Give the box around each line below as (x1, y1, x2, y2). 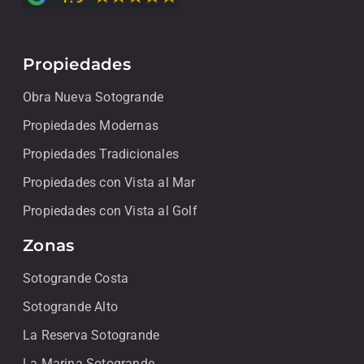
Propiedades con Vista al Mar (23, 175, 196, 191)
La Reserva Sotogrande (23, 327, 160, 344)
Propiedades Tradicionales (23, 146, 179, 162)
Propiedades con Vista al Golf (23, 203, 197, 219)
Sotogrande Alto (23, 299, 118, 315)
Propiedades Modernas (23, 118, 158, 134)
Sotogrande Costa (23, 271, 129, 287)
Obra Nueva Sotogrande (23, 89, 164, 106)
